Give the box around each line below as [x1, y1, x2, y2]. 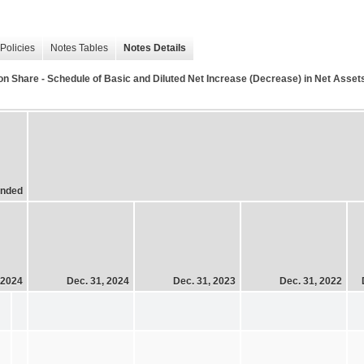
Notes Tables [50, 42, 108, 54]
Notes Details [123, 42, 186, 54]
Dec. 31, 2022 [279, 275, 342, 287]
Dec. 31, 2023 [173, 275, 236, 287]
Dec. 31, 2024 [67, 275, 129, 287]
